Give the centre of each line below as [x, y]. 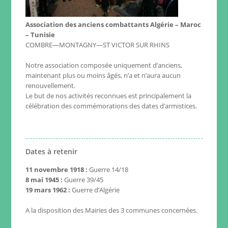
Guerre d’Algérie [95, 190]
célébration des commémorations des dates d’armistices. [111, 106]
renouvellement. [51, 85]
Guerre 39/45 [83, 180]
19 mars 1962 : [48, 190]
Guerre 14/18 [109, 169]
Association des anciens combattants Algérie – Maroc [113, 24]
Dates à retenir [52, 151]
